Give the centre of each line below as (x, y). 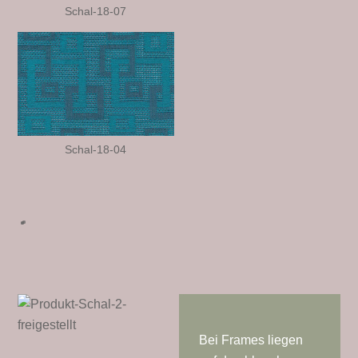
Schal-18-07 (96, 12)
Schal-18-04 (96, 149)
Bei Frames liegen (251, 340)
